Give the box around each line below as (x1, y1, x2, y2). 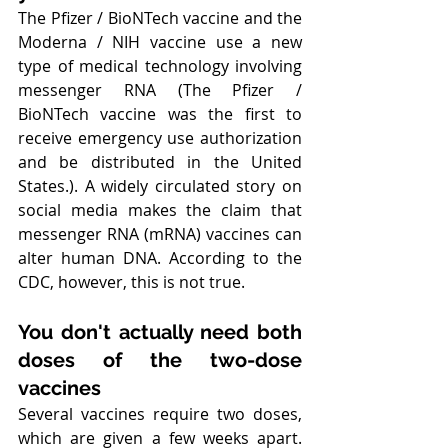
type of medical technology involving (18, 55, 302, 77)
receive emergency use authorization (18, 127, 302, 149)
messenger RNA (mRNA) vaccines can (18, 223, 302, 245)
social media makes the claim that (18, 199, 302, 221)
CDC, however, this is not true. (18, 271, 249, 293)
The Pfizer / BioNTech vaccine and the (18, 7, 302, 29)
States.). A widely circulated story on (18, 175, 302, 197)
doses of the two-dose (18, 348, 302, 372)
